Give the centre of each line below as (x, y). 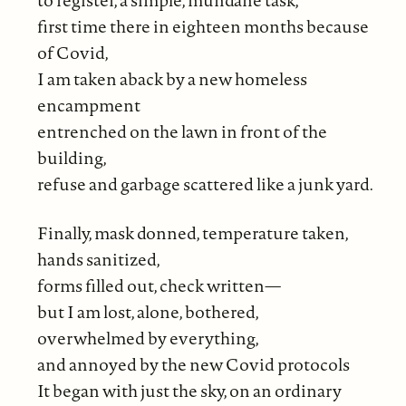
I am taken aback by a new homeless (172, 79)
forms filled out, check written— (159, 286)
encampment (88, 106)
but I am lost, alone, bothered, (148, 312)
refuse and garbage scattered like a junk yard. (205, 184)
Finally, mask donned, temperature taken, (192, 233)
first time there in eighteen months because (203, 27)
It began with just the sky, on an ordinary (189, 391)
